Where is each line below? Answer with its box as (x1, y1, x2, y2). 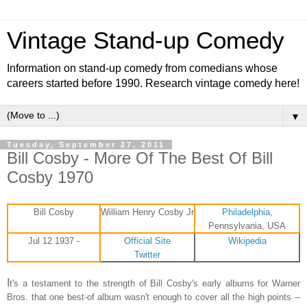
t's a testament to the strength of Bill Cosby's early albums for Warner (10, 278, 300, 288)
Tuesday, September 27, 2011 (7, 140, 165, 149)
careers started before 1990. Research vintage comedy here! (7, 77, 299, 89)
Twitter (134, 249, 160, 260)
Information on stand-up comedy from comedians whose (7, 62, 278, 74)
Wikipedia (228, 235, 267, 246)
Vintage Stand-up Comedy (7, 27, 284, 53)
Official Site (124, 235, 171, 246)
